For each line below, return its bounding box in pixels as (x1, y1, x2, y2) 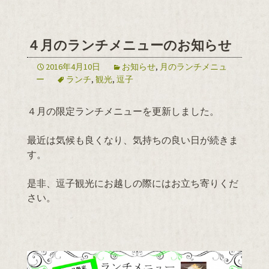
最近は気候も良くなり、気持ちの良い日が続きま (27, 133, 238, 146)
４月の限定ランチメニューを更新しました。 (27, 104, 219, 117)
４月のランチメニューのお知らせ (27, 37, 232, 53)
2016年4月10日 (46, 61, 100, 72)
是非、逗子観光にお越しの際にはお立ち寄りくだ (27, 177, 238, 189)
